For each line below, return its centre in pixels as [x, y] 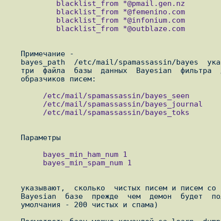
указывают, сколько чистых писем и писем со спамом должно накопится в [14, 188]
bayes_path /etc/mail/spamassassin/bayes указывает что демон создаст [14, 62]
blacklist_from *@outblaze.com [32, 29]
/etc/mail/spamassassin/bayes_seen [25, 96]
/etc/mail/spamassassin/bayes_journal [25, 104]
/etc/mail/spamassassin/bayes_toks [25, 112]
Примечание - [14, 54]
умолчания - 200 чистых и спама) [14, 205]
